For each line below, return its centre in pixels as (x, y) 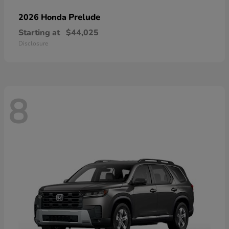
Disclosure (33, 43)
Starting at (39, 32)
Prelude (84, 17)
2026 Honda (43, 17)
